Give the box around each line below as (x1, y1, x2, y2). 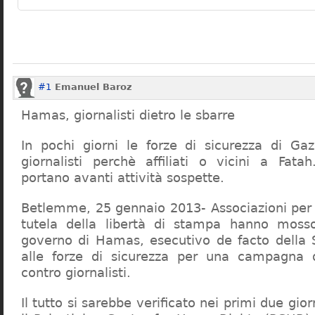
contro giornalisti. (21, 265, 131, 280)
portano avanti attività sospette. (21, 170, 224, 185)
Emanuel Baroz (55, 82, 132, 92)
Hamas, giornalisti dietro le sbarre (21, 108, 235, 122)
